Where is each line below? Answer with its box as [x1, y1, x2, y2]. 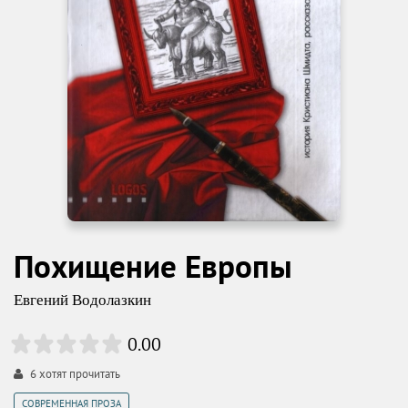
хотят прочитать [36, 366, 120, 382]
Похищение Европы [14, 245, 292, 287]
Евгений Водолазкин [14, 291, 151, 309]
